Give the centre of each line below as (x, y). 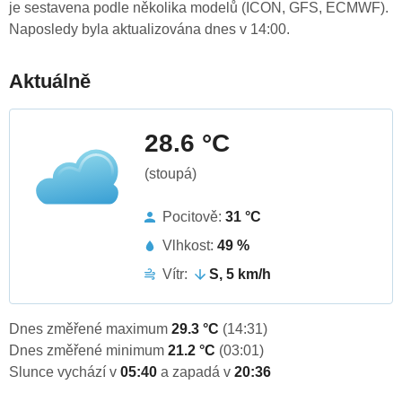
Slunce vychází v (65, 372)
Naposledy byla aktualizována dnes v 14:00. (149, 30)
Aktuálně (50, 82)
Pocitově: (194, 217)
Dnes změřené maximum (90, 329)
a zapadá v (197, 372)
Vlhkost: (190, 246)
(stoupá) (170, 174)
